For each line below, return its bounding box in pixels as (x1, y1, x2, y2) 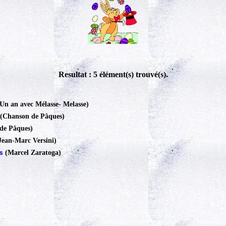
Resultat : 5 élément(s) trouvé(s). (58, 70, 168, 79)
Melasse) (63, 100, 89, 108)
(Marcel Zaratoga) (5, 149, 61, 156)
